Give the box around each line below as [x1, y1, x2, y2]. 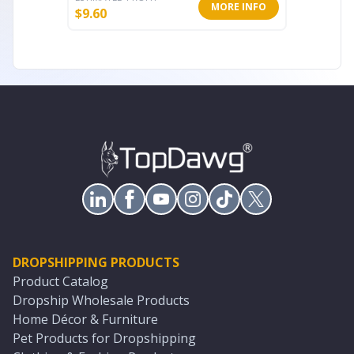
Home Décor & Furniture [13, 311, 158, 328]
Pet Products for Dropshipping [13, 330, 196, 347]
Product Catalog [13, 273, 108, 290]
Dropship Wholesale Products [13, 292, 190, 309]
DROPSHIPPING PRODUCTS [13, 254, 179, 271]
